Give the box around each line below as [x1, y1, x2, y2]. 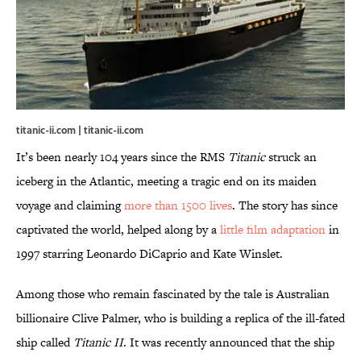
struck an [265, 148, 317, 166]
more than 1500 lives [124, 197, 232, 214]
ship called [16, 334, 73, 351]
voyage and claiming [16, 197, 124, 214]
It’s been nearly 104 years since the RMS [16, 148, 225, 166]
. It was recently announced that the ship [123, 334, 334, 351]
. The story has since [232, 197, 338, 214]
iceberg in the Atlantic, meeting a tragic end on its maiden [16, 172, 317, 190]
